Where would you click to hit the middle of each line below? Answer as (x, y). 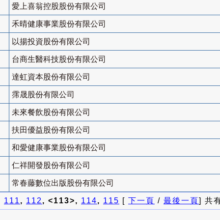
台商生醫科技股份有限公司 (59, 59)
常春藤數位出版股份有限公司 (63, 183)
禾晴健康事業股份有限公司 (59, 24)
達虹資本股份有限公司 (51, 77)
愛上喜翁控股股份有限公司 (59, 6)
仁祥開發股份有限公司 (51, 165)
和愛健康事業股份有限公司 (59, 148)
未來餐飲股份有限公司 (51, 112)
